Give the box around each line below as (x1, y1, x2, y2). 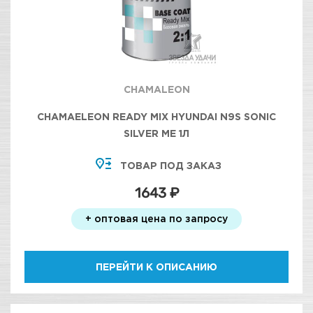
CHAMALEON (123, 84, 190, 94)
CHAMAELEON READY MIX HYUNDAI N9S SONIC (37, 111, 276, 122)
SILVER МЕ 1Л (124, 128, 189, 138)
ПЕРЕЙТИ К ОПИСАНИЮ (96, 261, 217, 272)
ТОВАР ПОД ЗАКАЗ (119, 160, 221, 170)
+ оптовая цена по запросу (85, 213, 228, 224)
